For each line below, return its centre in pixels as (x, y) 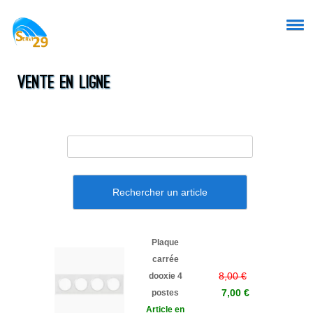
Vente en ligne (64, 83)
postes (165, 293)
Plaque (165, 242)
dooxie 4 (165, 276)
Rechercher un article (160, 192)
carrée (165, 259)
